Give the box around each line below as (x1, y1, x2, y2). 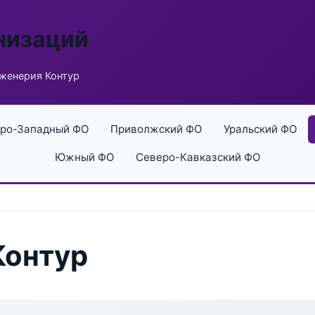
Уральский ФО (223, 122, 297, 136)
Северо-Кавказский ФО (135, 150, 261, 164)
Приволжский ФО (110, 122, 202, 136)
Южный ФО (54, 150, 115, 164)
